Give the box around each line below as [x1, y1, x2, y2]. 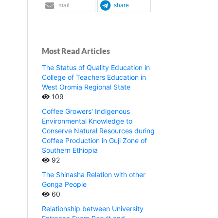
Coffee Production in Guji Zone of [42, 136, 147, 145]
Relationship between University [42, 204, 144, 213]
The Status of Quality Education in [42, 63, 150, 72]
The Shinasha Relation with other [42, 170, 145, 179]
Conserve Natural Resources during [42, 127, 155, 135]
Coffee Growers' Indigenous [42, 107, 130, 116]
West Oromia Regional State [42, 83, 130, 91]
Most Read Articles [42, 46, 110, 55]
